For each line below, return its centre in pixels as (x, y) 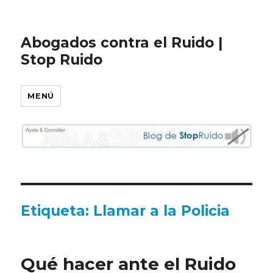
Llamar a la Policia (162, 211)
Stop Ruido (62, 60)
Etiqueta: (57, 211)
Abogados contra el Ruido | (122, 43)
